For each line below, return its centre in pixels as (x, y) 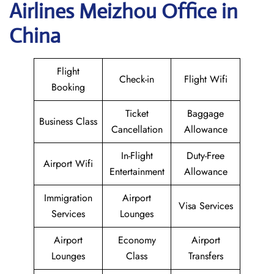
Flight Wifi (206, 79)
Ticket (137, 113)
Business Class (68, 121)
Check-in (137, 79)
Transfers (206, 256)
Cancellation (137, 129)
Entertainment (137, 172)
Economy (137, 240)
